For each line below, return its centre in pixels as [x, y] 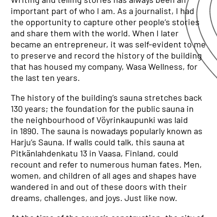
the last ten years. [46, 77]
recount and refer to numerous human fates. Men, [107, 164]
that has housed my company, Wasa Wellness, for [104, 66]
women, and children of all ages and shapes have [104, 175]
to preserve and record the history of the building [107, 55]
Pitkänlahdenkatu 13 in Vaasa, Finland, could [95, 153]
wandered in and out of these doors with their [99, 186]
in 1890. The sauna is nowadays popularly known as [107, 131]
